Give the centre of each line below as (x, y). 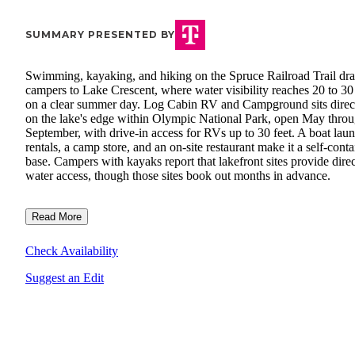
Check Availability (72, 251)
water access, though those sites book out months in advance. (178, 176)
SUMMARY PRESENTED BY (100, 35)
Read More (57, 217)
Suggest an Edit (65, 278)
